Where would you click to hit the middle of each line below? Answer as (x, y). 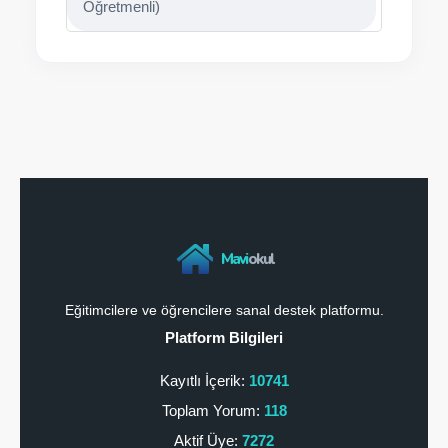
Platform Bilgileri (224, 337)
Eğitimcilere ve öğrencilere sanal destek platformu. (224, 310)
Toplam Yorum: (212, 410)
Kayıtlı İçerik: (204, 380)
